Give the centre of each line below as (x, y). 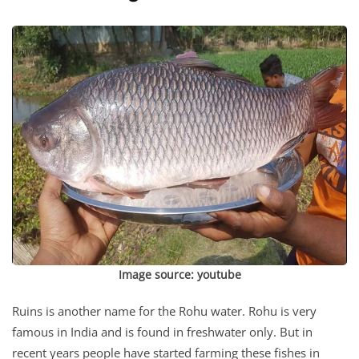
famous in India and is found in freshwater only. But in (162, 331)
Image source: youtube (179, 274)
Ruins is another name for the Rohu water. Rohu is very (164, 311)
